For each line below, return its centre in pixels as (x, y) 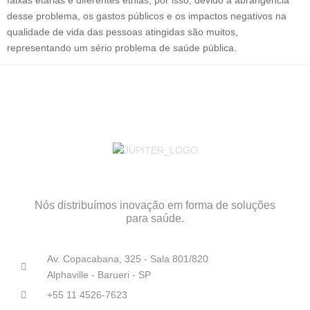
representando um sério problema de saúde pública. (122, 48)
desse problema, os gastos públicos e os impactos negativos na (147, 16)
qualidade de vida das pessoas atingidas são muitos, (122, 32)
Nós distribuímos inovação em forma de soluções (155, 206)
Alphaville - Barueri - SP (99, 275)
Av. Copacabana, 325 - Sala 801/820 (127, 259)
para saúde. (155, 219)
